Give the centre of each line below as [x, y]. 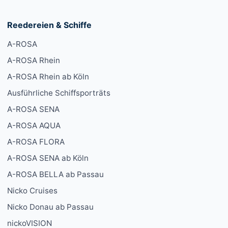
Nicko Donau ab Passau [50, 207]
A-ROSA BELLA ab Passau [55, 175]
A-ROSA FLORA [36, 142]
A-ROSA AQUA [34, 126]
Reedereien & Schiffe [49, 25]
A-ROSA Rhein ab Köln [48, 77]
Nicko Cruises [32, 191]
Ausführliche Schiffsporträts [59, 93]
